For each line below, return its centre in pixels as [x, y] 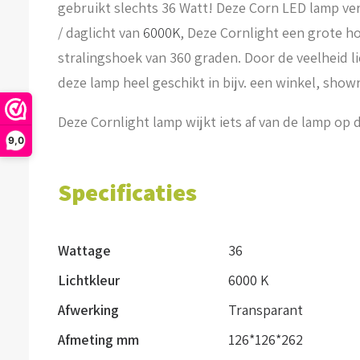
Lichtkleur [89, 280]
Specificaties [127, 192]
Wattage [84, 250]
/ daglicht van [100, 33]
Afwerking [88, 310]
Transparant [266, 310]
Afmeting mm [98, 340]
